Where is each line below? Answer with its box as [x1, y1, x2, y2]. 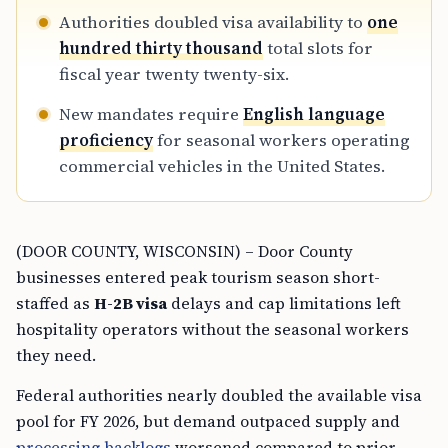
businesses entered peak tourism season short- [16, 265, 380, 288]
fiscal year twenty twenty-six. [59, 61, 289, 86]
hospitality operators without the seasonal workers [16, 317, 409, 340]
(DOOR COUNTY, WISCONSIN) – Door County [16, 239, 353, 262]
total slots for [263, 35, 373, 60]
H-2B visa [94, 291, 167, 314]
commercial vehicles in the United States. [59, 153, 385, 178]
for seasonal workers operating [153, 127, 410, 152]
